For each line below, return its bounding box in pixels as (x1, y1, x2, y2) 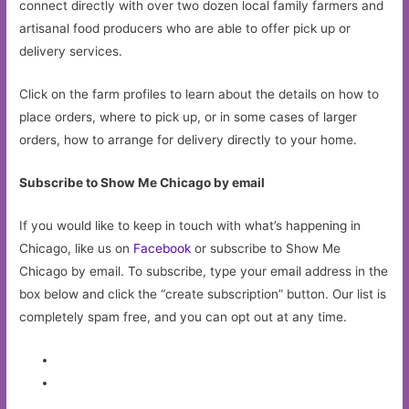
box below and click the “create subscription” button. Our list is (19, 287, 387, 302)
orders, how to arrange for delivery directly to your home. (19, 132, 358, 148)
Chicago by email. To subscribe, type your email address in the (19, 264, 389, 279)
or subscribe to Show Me (191, 241, 341, 257)
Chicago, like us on (19, 241, 134, 257)
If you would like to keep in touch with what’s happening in (19, 218, 362, 234)
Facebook (133, 241, 192, 257)
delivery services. (19, 44, 123, 59)
